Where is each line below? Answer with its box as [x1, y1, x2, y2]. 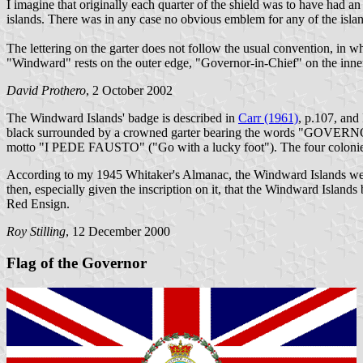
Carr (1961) [238, 111, 298, 126]
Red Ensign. [6, 197, 70, 211]
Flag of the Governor [6, 254, 147, 271]
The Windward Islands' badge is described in [6, 111, 238, 126]
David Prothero [6, 83, 86, 98]
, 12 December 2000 [66, 224, 170, 239]
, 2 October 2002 [86, 83, 173, 98]
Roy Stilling [6, 224, 66, 239]
